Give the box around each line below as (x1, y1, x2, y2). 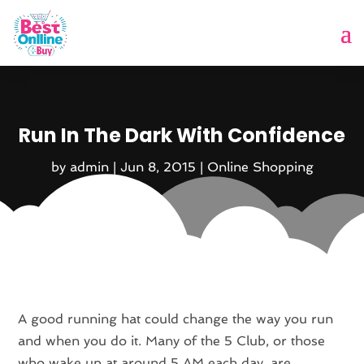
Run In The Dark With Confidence (19, 122, 345, 149)
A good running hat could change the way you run (18, 310, 334, 327)
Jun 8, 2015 (119, 159, 196, 175)
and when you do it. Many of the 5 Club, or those (18, 332, 326, 349)
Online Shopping (206, 159, 314, 175)
